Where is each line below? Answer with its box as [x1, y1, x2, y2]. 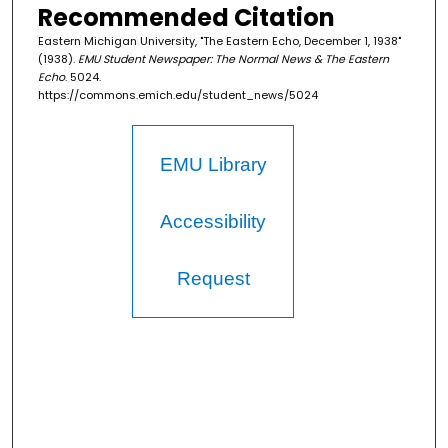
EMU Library [159, 154, 267, 176]
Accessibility [160, 211, 267, 233]
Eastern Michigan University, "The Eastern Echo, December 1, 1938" [37, 33, 401, 50]
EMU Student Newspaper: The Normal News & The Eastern [77, 51, 389, 68]
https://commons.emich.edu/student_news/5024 [37, 87, 318, 104]
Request [176, 268, 250, 290]
